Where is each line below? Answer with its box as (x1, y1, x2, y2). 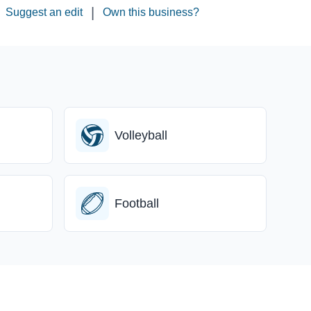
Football (115, 196, 159, 210)
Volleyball (115, 128, 167, 142)
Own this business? (103, 6, 199, 18)
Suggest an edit (6, 6, 83, 18)
